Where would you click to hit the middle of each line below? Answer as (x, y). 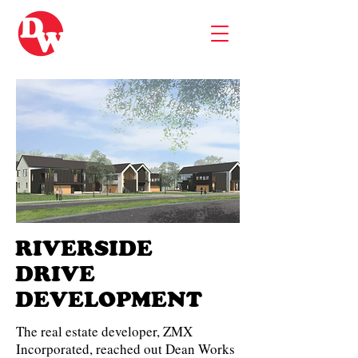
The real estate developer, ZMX (104, 331)
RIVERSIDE (84, 251)
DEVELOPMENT (109, 302)
